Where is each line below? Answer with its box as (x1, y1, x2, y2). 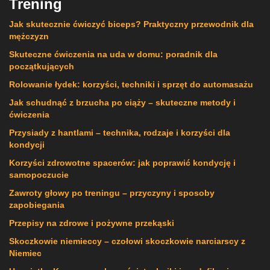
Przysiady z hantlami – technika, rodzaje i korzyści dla (9, 128, 230, 138)
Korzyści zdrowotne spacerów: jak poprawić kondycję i (9, 158, 236, 168)
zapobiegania (9, 200, 64, 210)
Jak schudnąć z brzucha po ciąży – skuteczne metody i (9, 98, 236, 108)
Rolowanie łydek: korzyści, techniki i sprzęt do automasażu (9, 80, 253, 90)
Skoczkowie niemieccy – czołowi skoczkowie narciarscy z (9, 236, 245, 246)
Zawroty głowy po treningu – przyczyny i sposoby (9, 188, 215, 198)
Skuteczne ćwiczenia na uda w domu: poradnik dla (9, 49, 218, 60)
